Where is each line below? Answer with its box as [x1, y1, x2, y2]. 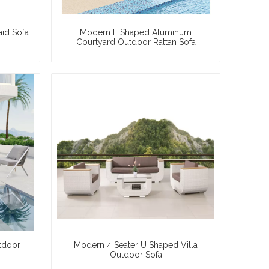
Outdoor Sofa [109, 250, 162, 260]
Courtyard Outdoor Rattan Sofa [76, 37, 196, 47]
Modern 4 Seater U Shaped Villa [74, 240, 198, 250]
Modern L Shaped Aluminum [80, 28, 192, 38]
